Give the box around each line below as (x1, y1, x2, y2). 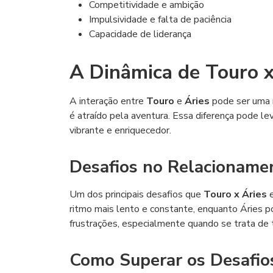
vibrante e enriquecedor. (69, 124, 171, 137)
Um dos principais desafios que (69, 188, 204, 201)
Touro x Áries (204, 188, 267, 201)
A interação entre (69, 94, 146, 108)
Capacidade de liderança (89, 27, 191, 41)
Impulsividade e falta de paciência (89, 13, 232, 26)
